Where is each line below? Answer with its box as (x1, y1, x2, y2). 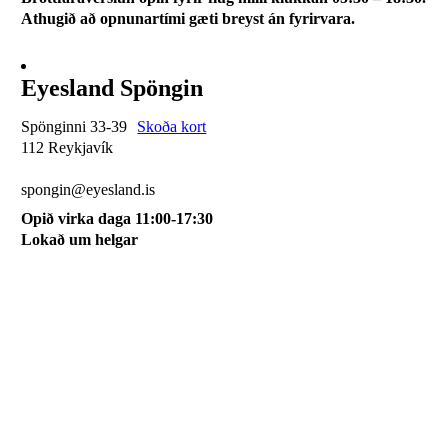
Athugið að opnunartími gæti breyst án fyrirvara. (21, 9, 356, 27)
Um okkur (21, 343, 87, 361)
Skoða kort (137, 117, 207, 135)
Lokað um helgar (21, 230, 163, 248)
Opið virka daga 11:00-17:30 (21, 209, 214, 227)
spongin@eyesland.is (21, 180, 156, 198)
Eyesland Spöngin (21, 74, 204, 101)
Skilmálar (21, 378, 82, 396)
